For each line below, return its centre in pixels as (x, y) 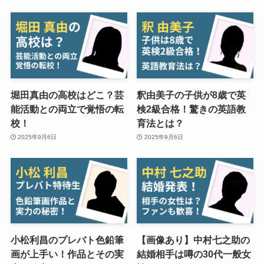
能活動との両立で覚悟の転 (67, 109)
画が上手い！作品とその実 (67, 254)
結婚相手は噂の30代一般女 (194, 254)
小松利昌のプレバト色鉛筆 (67, 240)
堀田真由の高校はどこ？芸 (67, 95)
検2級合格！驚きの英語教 (192, 109)
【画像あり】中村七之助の (194, 240)
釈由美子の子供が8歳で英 (192, 95)
